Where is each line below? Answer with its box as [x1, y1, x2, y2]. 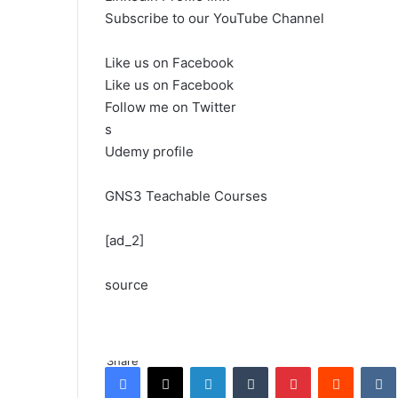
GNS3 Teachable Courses [105, 187, 267, 204]
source [105, 276, 148, 293]
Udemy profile [105, 143, 194, 160]
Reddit [353, 359, 388, 373]
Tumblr [267, 359, 305, 373]
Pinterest [310, 359, 361, 373]
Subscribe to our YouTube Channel [105, 10, 324, 27]
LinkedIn [225, 359, 271, 373]
